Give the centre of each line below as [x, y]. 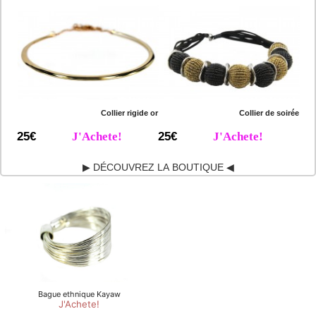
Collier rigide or [129, 113]
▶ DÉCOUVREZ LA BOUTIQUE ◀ [158, 168]
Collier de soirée [269, 113]
